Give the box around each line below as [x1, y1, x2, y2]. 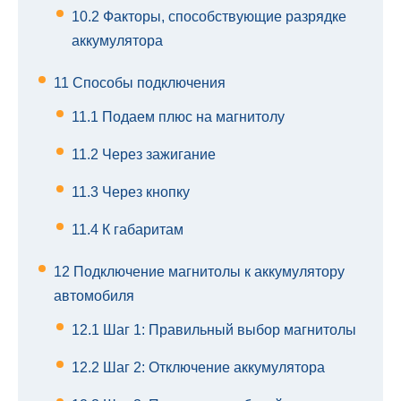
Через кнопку [98, 184, 190, 200]
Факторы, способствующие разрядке [99, 9, 346, 25]
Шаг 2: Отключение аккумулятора [99, 360, 325, 376]
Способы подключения [69, 75, 226, 91]
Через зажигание [98, 147, 216, 163]
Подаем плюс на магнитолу [98, 109, 285, 125]
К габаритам [98, 222, 183, 238]
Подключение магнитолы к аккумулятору [70, 264, 345, 280]
